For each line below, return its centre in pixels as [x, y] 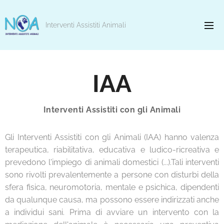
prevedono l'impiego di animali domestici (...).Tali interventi [112, 162]
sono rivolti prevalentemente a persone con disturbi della [112, 175]
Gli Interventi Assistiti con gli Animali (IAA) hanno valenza [112, 137]
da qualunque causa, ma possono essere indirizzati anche [112, 200]
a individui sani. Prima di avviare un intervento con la [112, 212]
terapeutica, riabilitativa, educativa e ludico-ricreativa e [112, 150]
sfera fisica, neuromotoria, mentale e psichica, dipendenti [112, 187]
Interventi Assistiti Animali [86, 25]
